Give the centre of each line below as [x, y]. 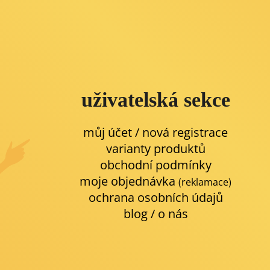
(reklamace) [205, 182]
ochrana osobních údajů [155, 198]
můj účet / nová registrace [156, 133]
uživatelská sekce [155, 99]
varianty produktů [155, 149]
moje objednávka [129, 181]
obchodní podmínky [155, 165]
